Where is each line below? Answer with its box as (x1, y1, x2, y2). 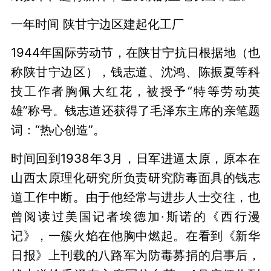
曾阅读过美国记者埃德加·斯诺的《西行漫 (10, 209, 261, 224)
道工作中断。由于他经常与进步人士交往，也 (10, 189, 261, 205)
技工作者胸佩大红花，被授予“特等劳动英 (10, 83, 261, 99)
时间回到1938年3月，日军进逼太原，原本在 (10, 151, 261, 166)
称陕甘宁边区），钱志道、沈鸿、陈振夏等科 (10, 64, 261, 80)
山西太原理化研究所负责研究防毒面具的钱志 (10, 170, 261, 186)
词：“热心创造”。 (10, 122, 105, 138)
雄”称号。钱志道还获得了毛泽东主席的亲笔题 (10, 103, 261, 119)
